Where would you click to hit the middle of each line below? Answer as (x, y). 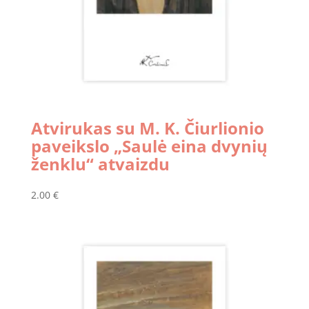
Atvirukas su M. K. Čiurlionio (147, 128)
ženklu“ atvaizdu (100, 163)
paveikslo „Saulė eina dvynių (149, 146)
